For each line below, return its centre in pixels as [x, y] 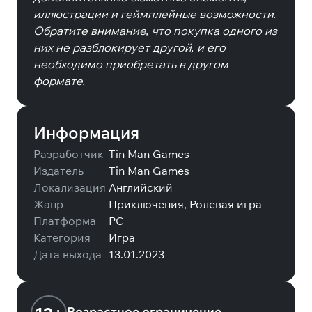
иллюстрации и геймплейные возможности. [155, 14]
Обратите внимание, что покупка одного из [155, 31]
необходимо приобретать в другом [131, 64]
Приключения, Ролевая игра [185, 204]
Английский [141, 187]
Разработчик [68, 154]
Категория [62, 237]
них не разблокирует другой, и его [130, 47]
